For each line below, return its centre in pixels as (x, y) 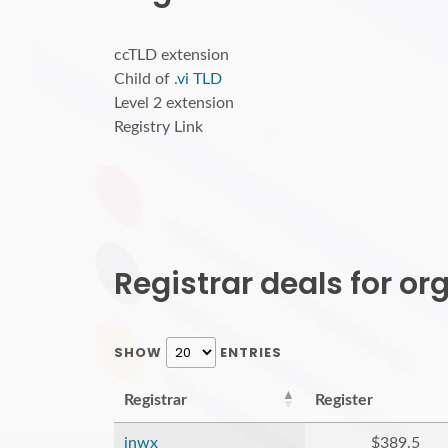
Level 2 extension (174, 103)
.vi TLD (198, 79)
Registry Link (158, 127)
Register (344, 400)
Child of (144, 79)
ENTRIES (249, 352)
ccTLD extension (171, 55)
